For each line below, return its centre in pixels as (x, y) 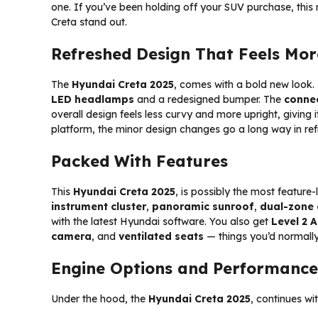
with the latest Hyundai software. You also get (161, 221)
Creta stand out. (89, 22)
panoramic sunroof (203, 206)
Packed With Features (139, 161)
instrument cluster (99, 206)
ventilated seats (161, 236)
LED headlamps (93, 99)
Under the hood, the (100, 298)
